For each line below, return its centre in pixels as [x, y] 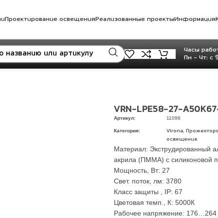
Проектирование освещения [50, 19]
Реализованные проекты [135, 19]
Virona [175, 131]
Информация [195, 19]
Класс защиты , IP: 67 [148, 192]
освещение [182, 139]
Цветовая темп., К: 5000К [154, 202]
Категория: [127, 131]
